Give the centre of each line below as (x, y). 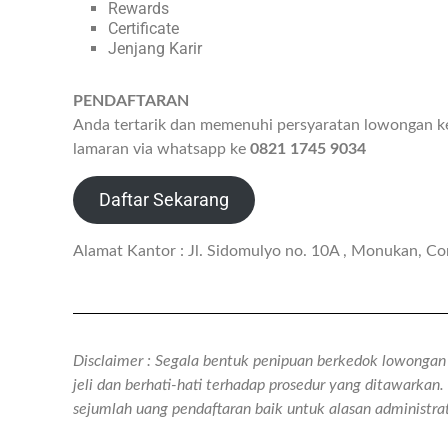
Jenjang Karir (155, 49)
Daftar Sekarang (163, 200)
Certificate (143, 29)
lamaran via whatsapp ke (161, 149)
